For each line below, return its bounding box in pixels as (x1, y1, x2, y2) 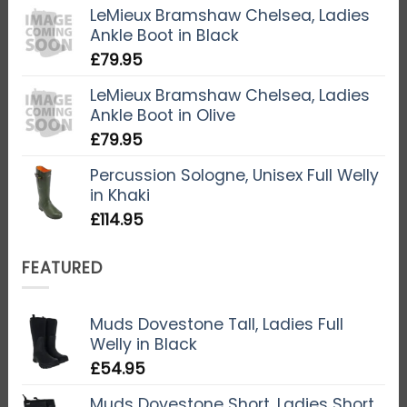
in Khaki (89, 184, 150, 207)
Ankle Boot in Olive (89, 104, 235, 127)
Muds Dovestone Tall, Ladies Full (89, 313, 343, 335)
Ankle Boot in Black (89, 25, 239, 47)
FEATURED (21, 256, 103, 279)
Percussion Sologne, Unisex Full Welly (89, 164, 379, 187)
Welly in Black (89, 333, 197, 355)
